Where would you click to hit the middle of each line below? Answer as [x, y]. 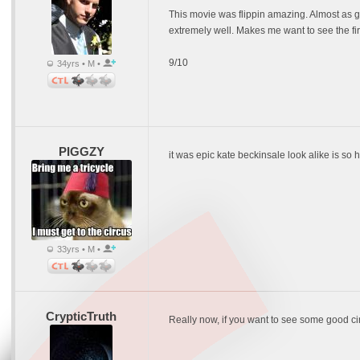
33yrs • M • [79, 249]
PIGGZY [81, 151]
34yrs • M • [79, 63]
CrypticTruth [81, 316]
